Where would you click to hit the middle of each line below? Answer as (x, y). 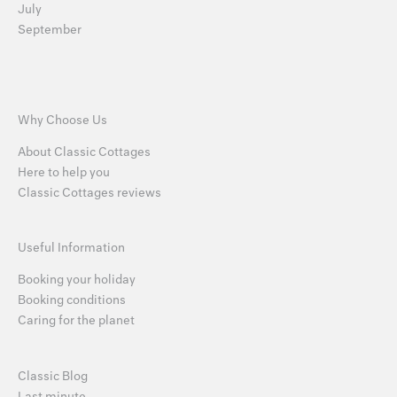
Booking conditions (72, 300)
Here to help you (64, 172)
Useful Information (71, 247)
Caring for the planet (76, 321)
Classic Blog (53, 377)
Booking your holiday (77, 280)
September (50, 29)
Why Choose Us (62, 120)
